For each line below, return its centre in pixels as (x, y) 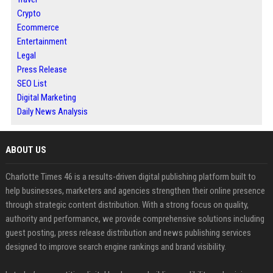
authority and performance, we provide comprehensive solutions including (135, 219)
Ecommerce (38, 27)
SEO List (32, 83)
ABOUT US (26, 150)
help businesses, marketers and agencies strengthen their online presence (135, 191)
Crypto (29, 13)
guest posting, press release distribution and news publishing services (128, 233)
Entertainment (42, 41)
